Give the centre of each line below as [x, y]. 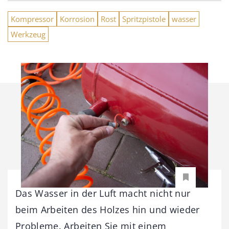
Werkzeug [28, 34]
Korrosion [77, 19]
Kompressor [32, 19]
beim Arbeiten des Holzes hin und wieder [108, 209]
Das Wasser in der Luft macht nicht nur [103, 193]
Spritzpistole [144, 19]
